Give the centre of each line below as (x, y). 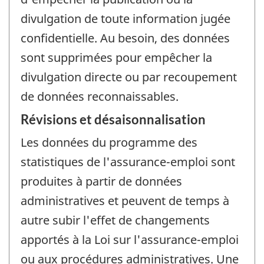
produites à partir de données (101, 181)
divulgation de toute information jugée (126, 18)
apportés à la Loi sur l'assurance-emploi (130, 240)
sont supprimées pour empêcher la (116, 57)
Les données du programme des (109, 143)
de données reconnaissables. (100, 96)
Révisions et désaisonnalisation (113, 120)
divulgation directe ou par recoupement (129, 77)
